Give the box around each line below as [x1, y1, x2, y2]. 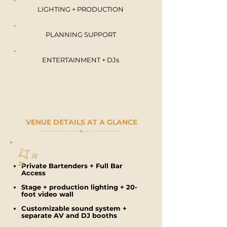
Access [21, 169, 46, 177]
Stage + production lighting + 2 [21, 183, 130, 191]
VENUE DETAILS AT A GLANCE [26, 118, 137, 127]
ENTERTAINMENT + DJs [42, 56, 119, 64]
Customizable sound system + [21, 204, 127, 212]
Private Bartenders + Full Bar [21, 162, 123, 170]
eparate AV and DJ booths [25, 211, 117, 219]
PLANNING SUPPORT [45, 30, 116, 39]
